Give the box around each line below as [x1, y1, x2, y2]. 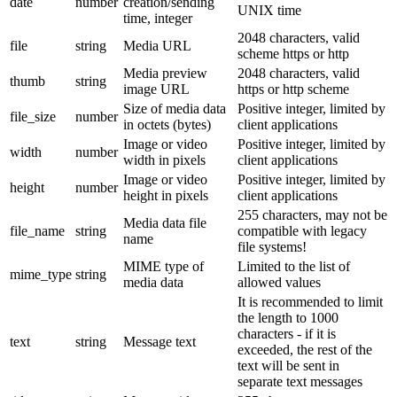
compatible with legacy [237, 222, 367, 238]
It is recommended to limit [237, 293, 383, 309]
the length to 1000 [237, 309, 339, 325]
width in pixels [123, 152, 206, 167]
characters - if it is [237, 325, 336, 341]
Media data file [123, 214, 206, 230]
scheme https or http [237, 45, 349, 61]
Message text [123, 333, 196, 349]
